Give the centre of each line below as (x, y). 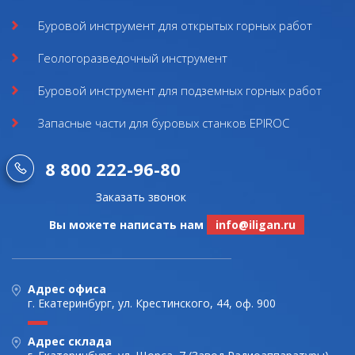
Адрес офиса (67, 289)
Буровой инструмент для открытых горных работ (175, 25)
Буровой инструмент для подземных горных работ (180, 90)
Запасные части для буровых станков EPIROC (164, 123)
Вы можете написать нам (128, 225)
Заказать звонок (141, 197)
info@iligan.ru (256, 225)
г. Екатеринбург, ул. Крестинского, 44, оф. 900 (152, 303)
